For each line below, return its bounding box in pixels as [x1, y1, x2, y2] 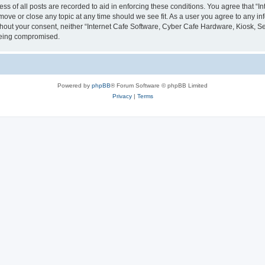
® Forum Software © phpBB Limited [111, 82, 208, 89]
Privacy [112, 92, 132, 99]
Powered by [57, 82, 92, 89]
